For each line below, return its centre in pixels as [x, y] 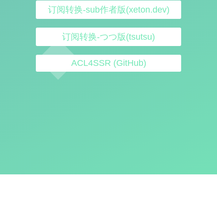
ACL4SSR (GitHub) [108, 63]
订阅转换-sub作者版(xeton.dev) [108, 10]
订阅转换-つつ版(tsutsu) [108, 37]
